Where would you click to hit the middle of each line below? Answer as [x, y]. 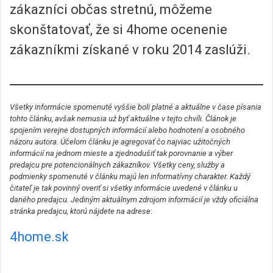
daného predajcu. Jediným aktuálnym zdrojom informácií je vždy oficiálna [134, 200]
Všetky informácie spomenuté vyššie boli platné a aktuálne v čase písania [136, 107]
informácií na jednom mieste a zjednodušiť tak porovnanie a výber [121, 154]
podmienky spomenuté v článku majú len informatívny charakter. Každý [130, 177]
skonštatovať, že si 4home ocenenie [119, 30]
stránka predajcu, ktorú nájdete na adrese [80, 211]
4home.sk [39, 237]
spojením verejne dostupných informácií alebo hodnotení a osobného [127, 130]
